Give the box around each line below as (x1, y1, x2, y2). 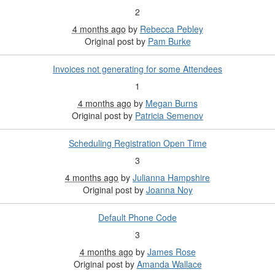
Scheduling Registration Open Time (68, 137, 207, 150)
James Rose (147, 246, 196, 258)
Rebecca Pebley (139, 23, 203, 36)
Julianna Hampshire (133, 171, 210, 184)
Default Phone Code (98, 211, 177, 224)
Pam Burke (147, 35, 191, 48)
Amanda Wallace (136, 258, 202, 271)
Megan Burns (145, 97, 198, 110)
